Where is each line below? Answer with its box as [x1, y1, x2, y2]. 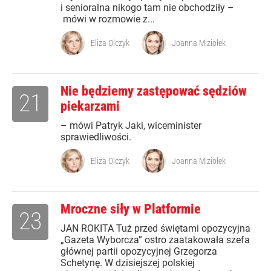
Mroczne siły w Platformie [60, 201, 201, 217]
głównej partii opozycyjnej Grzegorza [60, 246, 217, 258]
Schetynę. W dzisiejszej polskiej [60, 257, 195, 269]
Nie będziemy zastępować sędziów [60, 83, 247, 99]
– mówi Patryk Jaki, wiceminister [60, 120, 201, 132]
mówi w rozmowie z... [60, 13, 155, 25]
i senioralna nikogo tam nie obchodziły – [60, 2, 234, 14]
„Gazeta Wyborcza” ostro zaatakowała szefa [60, 234, 250, 246]
